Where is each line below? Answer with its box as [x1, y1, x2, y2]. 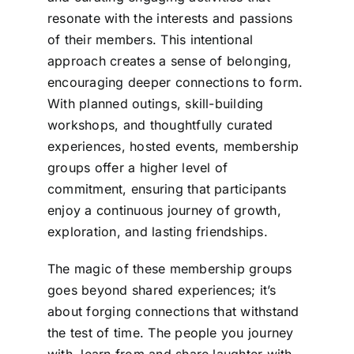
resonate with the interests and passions [47, 9, 293, 26]
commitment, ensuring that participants [47, 180, 287, 197]
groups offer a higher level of [47, 159, 228, 175]
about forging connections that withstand [47, 303, 299, 319]
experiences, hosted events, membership [47, 137, 299, 154]
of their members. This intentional [47, 31, 254, 47]
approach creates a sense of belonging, [47, 52, 292, 69]
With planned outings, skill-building [47, 95, 264, 111]
